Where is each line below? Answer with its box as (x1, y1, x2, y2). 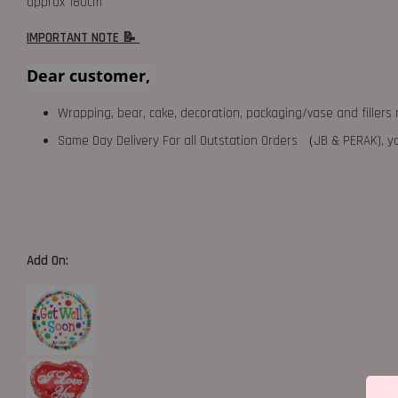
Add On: (27, 252, 72, 269)
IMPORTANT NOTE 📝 (27, 29, 139, 46)
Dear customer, (27, 65, 150, 86)
